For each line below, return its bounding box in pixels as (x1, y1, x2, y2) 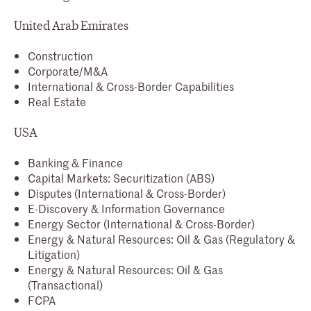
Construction (28, 47, 93, 63)
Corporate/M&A (28, 62, 108, 78)
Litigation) (28, 246, 80, 262)
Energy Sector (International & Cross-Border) (28, 215, 255, 231)
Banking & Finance (28, 154, 123, 170)
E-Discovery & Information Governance (28, 200, 225, 216)
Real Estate (28, 93, 86, 109)
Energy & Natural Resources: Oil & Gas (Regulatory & (28, 230, 295, 246)
